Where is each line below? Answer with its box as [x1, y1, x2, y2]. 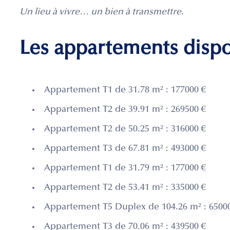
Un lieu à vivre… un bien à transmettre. [20, 8, 183, 17]
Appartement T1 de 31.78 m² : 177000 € [44, 86, 206, 95]
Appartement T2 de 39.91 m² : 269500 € [44, 105, 206, 115]
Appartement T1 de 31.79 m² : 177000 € [44, 164, 206, 174]
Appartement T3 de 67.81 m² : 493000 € [44, 144, 206, 154]
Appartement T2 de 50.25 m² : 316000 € [44, 125, 206, 135]
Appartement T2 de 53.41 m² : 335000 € [44, 183, 206, 193]
